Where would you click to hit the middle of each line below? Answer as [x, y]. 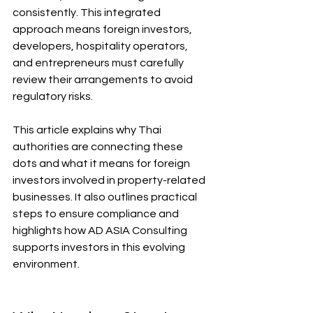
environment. [46, 264]
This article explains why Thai [88, 130]
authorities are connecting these [99, 147]
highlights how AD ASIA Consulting [101, 231]
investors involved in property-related [110, 180]
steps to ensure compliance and [97, 214]
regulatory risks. [53, 96]
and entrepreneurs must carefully [99, 63]
